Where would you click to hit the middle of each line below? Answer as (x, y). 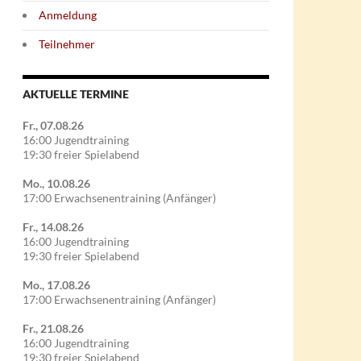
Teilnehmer (67, 44)
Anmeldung (68, 15)
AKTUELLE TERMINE (76, 94)
